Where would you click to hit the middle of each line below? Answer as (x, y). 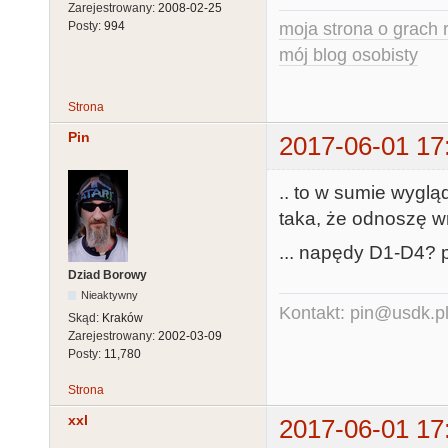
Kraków (122, 317)
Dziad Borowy (107, 274)
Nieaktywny (110, 294)
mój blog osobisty (348, 55)
